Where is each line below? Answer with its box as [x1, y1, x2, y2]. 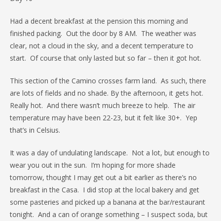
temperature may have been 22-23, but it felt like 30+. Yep [10, 113, 197, 122]
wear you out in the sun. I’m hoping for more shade [10, 160, 176, 170]
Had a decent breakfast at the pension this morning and [10, 16, 188, 26]
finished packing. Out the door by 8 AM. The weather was [10, 29, 196, 38]
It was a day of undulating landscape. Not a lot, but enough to [10, 148, 210, 157]
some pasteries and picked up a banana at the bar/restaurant [10, 197, 205, 207]
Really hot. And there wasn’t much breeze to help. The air [10, 101, 195, 110]
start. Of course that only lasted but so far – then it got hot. [10, 53, 201, 63]
